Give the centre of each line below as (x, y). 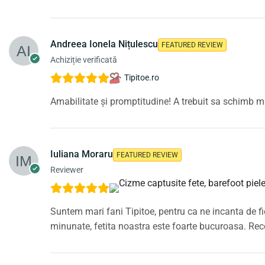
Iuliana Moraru (82, 154)
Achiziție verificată (84, 59)
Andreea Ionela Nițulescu (104, 44)
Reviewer (67, 169)
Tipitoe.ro (142, 78)
